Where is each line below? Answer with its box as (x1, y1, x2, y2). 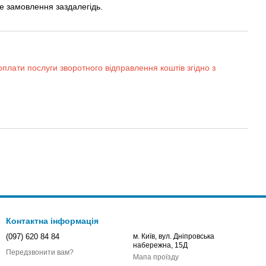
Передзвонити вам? (6, 248, 74, 257)
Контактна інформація (6, 216, 99, 226)
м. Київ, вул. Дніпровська (133, 232, 214, 241)
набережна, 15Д (133, 241, 188, 250)
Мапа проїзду (133, 253, 179, 262)
